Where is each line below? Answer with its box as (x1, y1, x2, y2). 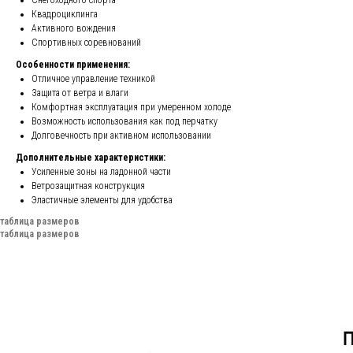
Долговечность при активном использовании (32, 129, 211, 141)
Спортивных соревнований (32, 36, 141, 48)
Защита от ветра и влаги (32, 87, 128, 98)
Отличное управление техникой (32, 72, 155, 84)
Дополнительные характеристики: (16, 151, 165, 163)
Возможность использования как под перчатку (32, 115, 217, 127)
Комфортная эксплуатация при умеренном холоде (32, 101, 231, 113)
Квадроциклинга (32, 8, 98, 20)
